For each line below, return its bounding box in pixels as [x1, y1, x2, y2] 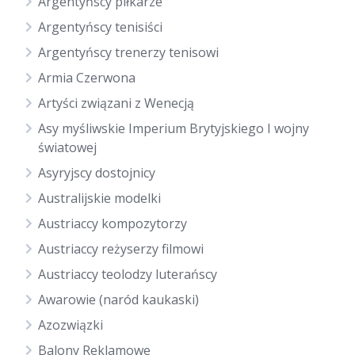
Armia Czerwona [38, 69, 136, 86]
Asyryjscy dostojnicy [38, 164, 155, 181]
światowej [38, 139, 97, 156]
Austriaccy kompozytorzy [38, 215, 187, 232]
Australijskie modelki [38, 189, 161, 207]
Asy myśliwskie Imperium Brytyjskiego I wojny [38, 120, 309, 137]
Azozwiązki [38, 316, 103, 334]
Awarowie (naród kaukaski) [38, 291, 199, 308]
